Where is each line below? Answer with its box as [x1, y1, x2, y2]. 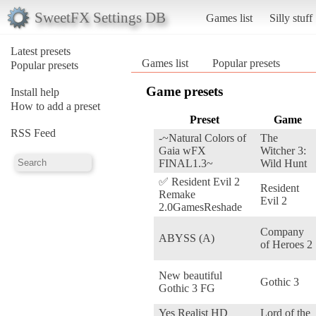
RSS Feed [11, 126, 56, 139]
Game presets [146, 83, 223, 99]
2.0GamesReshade [159, 200, 242, 213]
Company [260, 225, 304, 238]
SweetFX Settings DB [34, 8, 166, 25]
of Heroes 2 [260, 238, 312, 250]
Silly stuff [269, 11, 312, 24]
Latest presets [11, 44, 71, 57]
